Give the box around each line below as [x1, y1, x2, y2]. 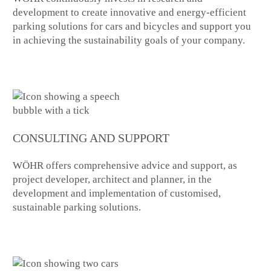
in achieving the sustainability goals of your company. [13, 34, 246, 47]
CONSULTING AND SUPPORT [13, 132, 170, 145]
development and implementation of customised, [13, 188, 221, 200]
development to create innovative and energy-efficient [13, 7, 247, 19]
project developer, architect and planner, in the [13, 174, 212, 186]
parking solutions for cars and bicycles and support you [13, 21, 252, 33]
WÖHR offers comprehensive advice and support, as [13, 160, 238, 172]
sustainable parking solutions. [13, 201, 142, 214]
